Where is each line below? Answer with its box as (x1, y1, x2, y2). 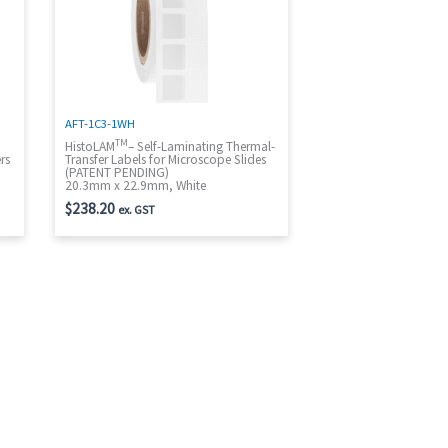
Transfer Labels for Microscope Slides (65, 151, 267, 169)
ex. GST (118, 201, 156, 217)
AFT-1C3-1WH (65, 114, 136, 131)
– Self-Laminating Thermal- (128, 138, 276, 156)
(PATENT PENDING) (65, 164, 170, 182)
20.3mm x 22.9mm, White (65, 177, 207, 195)
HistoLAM (65, 138, 116, 156)
